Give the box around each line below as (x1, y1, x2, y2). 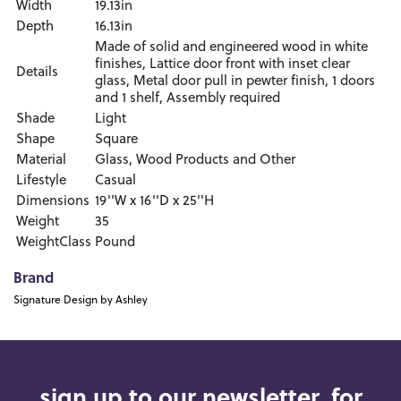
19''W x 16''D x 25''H (95, 193, 214, 209)
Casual (95, 173, 136, 189)
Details (16, 64, 58, 81)
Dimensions (16, 193, 90, 209)
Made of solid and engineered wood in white (95, 39, 368, 55)
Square (95, 132, 138, 148)
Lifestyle (16, 173, 66, 189)
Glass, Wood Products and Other (95, 152, 295, 168)
